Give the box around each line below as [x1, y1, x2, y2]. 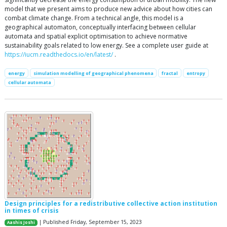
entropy [186, 69, 205, 77]
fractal [162, 69, 178, 77]
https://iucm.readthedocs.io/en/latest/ [5, 50, 113, 59]
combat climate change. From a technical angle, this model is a [5, 13, 183, 22]
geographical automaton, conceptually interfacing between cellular [5, 22, 196, 31]
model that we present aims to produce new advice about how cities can [5, 4, 212, 13]
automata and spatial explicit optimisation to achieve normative [5, 31, 187, 41]
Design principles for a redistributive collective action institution [5, 199, 217, 208]
